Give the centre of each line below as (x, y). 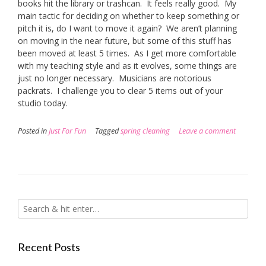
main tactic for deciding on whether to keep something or (129, 15)
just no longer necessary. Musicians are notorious (115, 78)
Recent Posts (49, 247)
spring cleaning (145, 131)
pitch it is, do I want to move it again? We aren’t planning (127, 28)
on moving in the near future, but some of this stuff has (125, 40)
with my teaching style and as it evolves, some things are (127, 65)
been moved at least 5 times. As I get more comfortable (127, 53)
